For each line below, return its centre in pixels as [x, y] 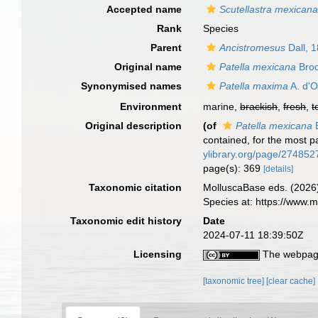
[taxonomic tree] [235, 281]
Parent [166, 48]
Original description [134, 126]
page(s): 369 [234, 168]
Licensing [158, 254]
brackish [259, 106]
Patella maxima [254, 86]
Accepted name [144, 9]
